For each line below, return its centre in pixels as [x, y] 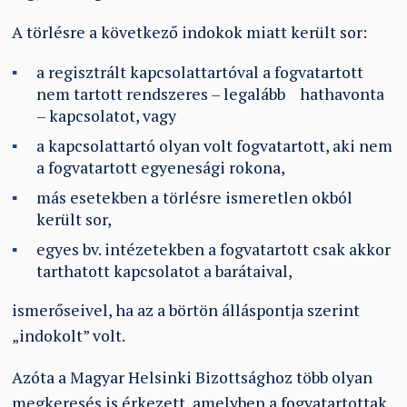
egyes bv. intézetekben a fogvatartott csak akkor [214, 249]
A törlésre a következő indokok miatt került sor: [190, 33]
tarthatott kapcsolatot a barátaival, [165, 271]
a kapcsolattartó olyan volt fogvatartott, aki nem [215, 145]
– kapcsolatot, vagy [107, 115]
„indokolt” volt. [69, 336]
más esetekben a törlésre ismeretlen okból [195, 197]
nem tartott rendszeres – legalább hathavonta [211, 94]
